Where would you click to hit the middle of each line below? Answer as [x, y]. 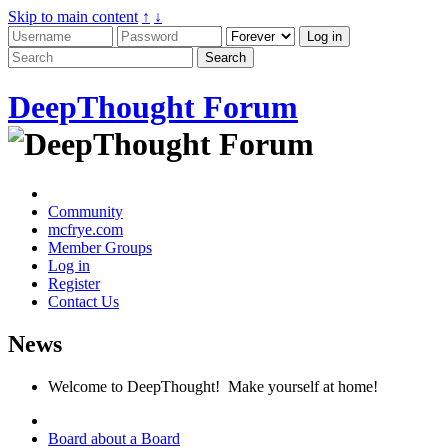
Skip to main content [73, 16]
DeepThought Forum [153, 107]
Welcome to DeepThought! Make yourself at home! [213, 386]
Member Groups [100, 247]
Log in [69, 265]
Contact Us [83, 301]
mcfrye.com [85, 229]
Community [85, 211]
